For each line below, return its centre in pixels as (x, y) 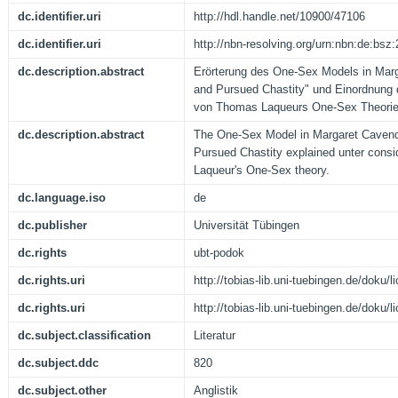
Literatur (215, 336)
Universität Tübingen (247, 226)
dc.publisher (52, 226)
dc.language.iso (62, 198)
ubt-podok (219, 253)
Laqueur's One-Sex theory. (262, 171)
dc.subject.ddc (58, 363)
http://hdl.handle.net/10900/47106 (279, 17)
